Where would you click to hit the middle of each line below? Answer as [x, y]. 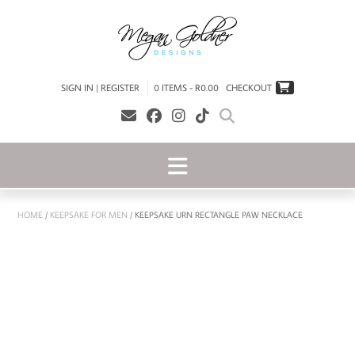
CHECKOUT [249, 88]
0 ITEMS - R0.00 [187, 88]
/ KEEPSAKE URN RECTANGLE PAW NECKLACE [215, 215]
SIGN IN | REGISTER [100, 88]
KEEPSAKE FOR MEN [89, 215]
